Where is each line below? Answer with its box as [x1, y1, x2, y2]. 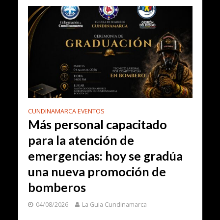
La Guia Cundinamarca [82, 200, 147, 209]
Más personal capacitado [27, 117, 167, 132]
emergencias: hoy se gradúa [27, 148, 183, 164]
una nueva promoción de [27, 164, 166, 179]
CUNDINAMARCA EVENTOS [27, 107, 105, 116]
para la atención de [27, 133, 134, 148]
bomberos [27, 180, 86, 195]
